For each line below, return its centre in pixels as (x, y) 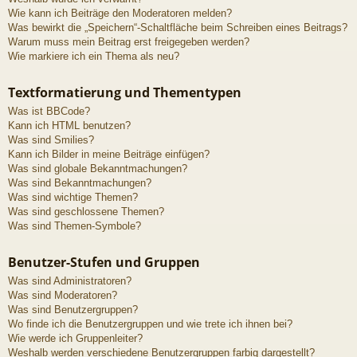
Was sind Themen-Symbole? (75, 226)
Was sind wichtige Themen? (73, 198)
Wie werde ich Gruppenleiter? (75, 339)
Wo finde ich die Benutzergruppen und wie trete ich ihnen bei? (150, 324)
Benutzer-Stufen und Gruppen (104, 263)
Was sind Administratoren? (70, 281)
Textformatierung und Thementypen (125, 93)
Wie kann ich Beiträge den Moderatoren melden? (120, 14)
